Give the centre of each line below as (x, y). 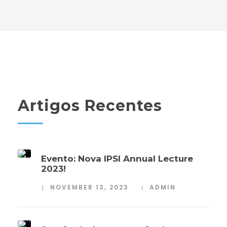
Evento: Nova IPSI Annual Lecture (117, 159)
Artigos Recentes (90, 106)
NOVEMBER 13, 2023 (89, 187)
